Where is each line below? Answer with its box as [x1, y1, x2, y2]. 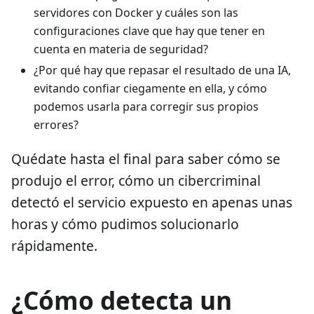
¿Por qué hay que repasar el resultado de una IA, [34, 62, 291, 78]
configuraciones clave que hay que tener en [34, 22, 265, 39]
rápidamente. [11, 235, 97, 255]
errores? [34, 116, 78, 132]
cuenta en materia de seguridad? [34, 41, 208, 57]
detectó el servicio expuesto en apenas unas [11, 192, 292, 212]
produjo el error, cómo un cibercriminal [11, 170, 261, 190]
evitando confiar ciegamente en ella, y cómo [34, 80, 267, 96]
